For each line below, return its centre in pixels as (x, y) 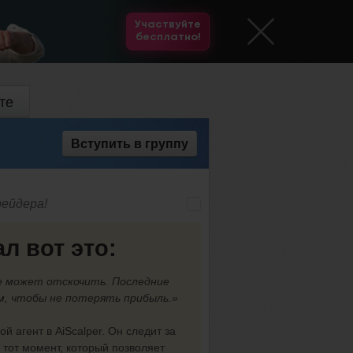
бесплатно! (168, 37)
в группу (160, 143)
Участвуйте (168, 25)
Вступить (101, 143)
